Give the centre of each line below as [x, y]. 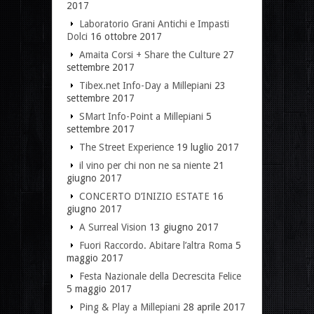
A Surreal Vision [113, 227]
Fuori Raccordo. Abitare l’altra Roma [156, 245]
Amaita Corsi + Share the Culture [150, 54]
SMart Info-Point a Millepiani [141, 116]
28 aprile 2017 [214, 307]
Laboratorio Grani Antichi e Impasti [154, 23]
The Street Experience [127, 147]
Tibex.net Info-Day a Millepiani [145, 85]
